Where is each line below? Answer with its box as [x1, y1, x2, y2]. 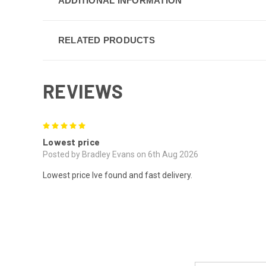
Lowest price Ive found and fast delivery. [43, 170, 192, 180]
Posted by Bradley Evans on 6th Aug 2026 [43, 149, 198, 159]
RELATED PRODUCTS [58, 34, 155, 45]
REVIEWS [43, 79, 123, 102]
